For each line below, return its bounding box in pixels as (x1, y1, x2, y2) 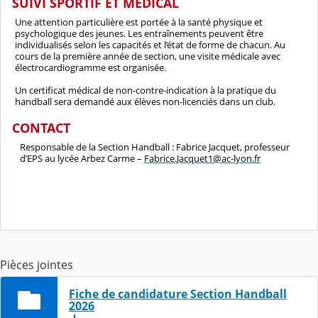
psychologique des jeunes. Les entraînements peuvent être (15, 26, 263, 40)
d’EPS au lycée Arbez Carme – (20, 151, 144, 165)
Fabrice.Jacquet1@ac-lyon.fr (144, 151, 261, 165)
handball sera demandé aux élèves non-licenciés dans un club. (15, 94, 275, 108)
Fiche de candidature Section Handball (69, 285, 287, 302)
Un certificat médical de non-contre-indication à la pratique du (15, 83, 276, 97)
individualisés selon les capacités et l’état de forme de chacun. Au (15, 38, 285, 51)
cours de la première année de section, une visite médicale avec (15, 49, 280, 62)
